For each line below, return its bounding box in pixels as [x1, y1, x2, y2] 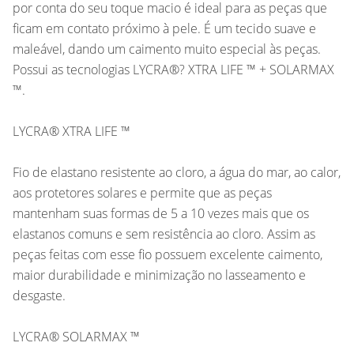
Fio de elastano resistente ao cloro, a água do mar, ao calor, [13, 163, 341, 181]
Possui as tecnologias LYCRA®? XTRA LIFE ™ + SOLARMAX [13, 60, 334, 78]
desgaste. [13, 286, 66, 304]
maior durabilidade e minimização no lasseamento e [13, 265, 306, 284]
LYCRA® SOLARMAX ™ [13, 327, 140, 345]
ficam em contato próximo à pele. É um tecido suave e [13, 19, 316, 37]
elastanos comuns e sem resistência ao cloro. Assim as [13, 224, 315, 243]
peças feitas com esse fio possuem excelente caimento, [13, 245, 322, 263]
